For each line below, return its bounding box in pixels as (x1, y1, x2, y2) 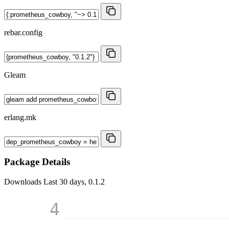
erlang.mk (4, 112, 36, 122)
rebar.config (4, 28, 42, 37)
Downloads (4, 177, 43, 187)
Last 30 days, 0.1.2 (43, 177, 105, 187)
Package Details (4, 156, 70, 168)
